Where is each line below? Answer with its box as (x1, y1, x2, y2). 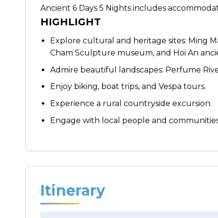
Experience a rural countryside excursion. (50, 99, 212, 109)
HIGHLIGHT (40, 16, 101, 28)
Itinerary (40, 182, 105, 200)
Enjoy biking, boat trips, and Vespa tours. (50, 82, 206, 91)
